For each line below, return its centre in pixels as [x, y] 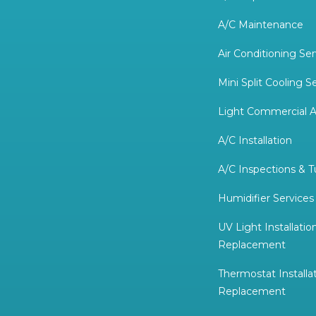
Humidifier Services [266, 198]
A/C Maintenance [261, 24]
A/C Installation [255, 140]
